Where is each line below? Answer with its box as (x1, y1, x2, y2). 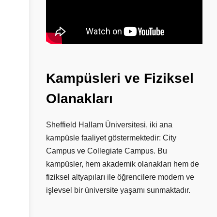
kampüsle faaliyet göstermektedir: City (46, 134, 176, 142)
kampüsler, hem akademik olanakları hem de (46, 160, 199, 169)
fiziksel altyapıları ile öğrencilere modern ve (46, 173, 194, 182)
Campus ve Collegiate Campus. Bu (46, 147, 167, 155)
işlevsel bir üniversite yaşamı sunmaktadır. (46, 186, 190, 195)
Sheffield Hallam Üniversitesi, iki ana (46, 121, 172, 129)
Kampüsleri (46, 71, 121, 86)
